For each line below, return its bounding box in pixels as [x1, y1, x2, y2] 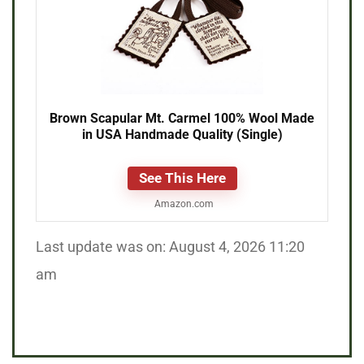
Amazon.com [151, 198, 214, 210]
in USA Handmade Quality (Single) [81, 127, 283, 143]
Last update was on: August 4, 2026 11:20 [36, 239, 305, 256]
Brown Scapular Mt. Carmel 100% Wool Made [50, 110, 314, 127]
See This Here [138, 170, 226, 187]
